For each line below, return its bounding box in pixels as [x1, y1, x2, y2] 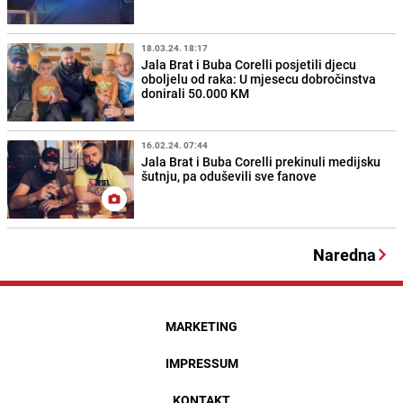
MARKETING [166, 318, 237, 336]
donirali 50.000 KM [141, 85, 250, 103]
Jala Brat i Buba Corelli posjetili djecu [141, 56, 357, 74]
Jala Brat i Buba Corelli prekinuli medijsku [141, 153, 381, 171]
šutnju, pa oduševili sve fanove [141, 167, 318, 185]
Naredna [313, 244, 376, 266]
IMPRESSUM [165, 354, 238, 372]
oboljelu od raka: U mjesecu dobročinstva [141, 70, 377, 88]
